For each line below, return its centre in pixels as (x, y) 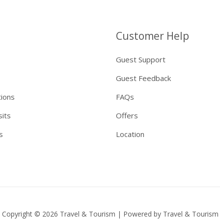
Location (130, 134)
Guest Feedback (143, 78)
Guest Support (141, 59)
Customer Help (152, 36)
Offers (127, 115)
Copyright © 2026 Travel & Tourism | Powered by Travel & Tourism (110, 214)
